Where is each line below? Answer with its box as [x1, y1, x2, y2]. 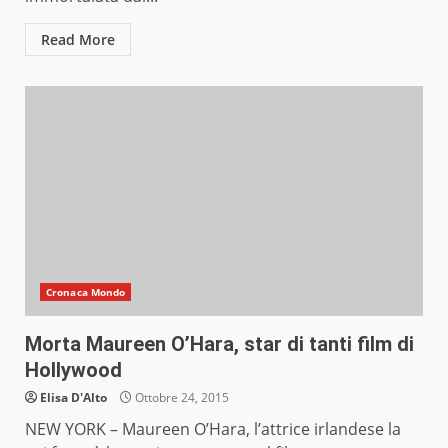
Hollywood [25, 358, 122, 383]
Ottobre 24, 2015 [132, 389, 229, 407]
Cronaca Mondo [46, 285, 126, 300]
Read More [41, 30, 115, 50]
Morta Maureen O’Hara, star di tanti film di [25, 332, 414, 357]
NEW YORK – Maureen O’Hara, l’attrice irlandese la [25, 418, 401, 441]
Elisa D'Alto [40, 389, 107, 407]
